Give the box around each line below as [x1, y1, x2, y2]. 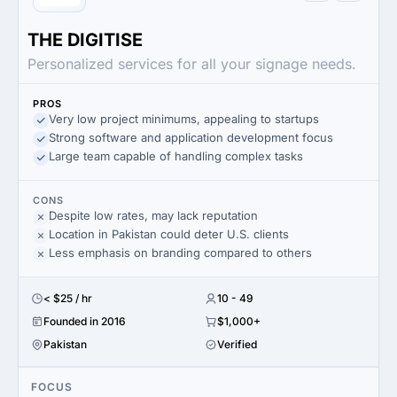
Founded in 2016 [43, 315, 126, 328]
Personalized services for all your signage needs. [27, 55, 356, 73]
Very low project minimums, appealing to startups [49, 112, 319, 126]
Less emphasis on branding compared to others [49, 245, 312, 260]
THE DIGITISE [27, 29, 143, 51]
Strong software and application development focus [49, 130, 333, 144]
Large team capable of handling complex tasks [49, 149, 303, 163]
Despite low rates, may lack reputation [49, 208, 258, 222]
